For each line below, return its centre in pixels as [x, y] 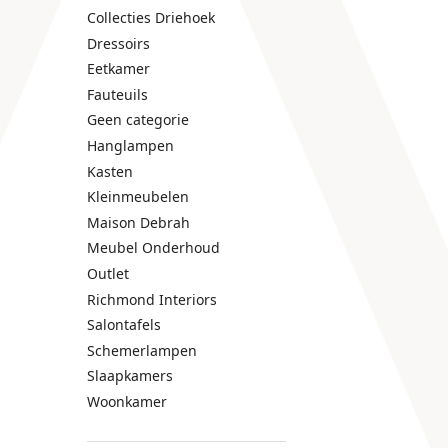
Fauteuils [117, 94]
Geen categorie [138, 120]
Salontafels [124, 325]
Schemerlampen [142, 350]
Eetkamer [118, 69]
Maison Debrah [138, 222]
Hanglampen [130, 145]
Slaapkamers [130, 376]
